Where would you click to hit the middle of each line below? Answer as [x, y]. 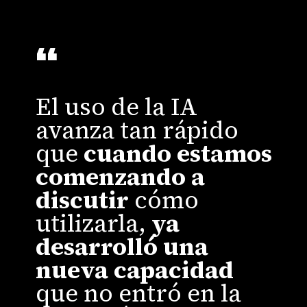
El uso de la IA [117, 107]
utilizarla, [94, 223]
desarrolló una [122, 246]
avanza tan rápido [137, 130]
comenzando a [121, 176]
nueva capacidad [135, 270]
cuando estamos [178, 153]
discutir [85, 200]
